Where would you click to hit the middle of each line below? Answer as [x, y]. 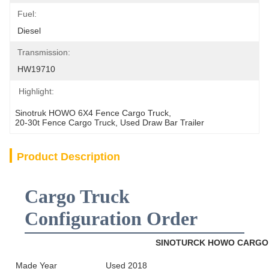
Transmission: [44, 52]
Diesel [29, 31]
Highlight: [36, 91]
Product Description [68, 157]
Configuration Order [111, 219]
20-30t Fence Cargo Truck [65, 122]
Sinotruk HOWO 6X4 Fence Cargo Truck [92, 113]
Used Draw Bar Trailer [162, 122]
